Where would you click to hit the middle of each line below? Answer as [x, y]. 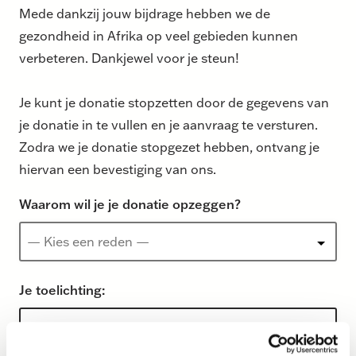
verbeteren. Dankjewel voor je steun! [129, 57]
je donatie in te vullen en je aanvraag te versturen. [168, 124]
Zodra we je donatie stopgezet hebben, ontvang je [169, 146]
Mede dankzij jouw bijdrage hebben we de [145, 13]
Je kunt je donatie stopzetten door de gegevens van [174, 102]
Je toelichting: [62, 289]
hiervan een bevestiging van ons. [118, 168]
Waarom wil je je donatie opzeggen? [130, 203]
